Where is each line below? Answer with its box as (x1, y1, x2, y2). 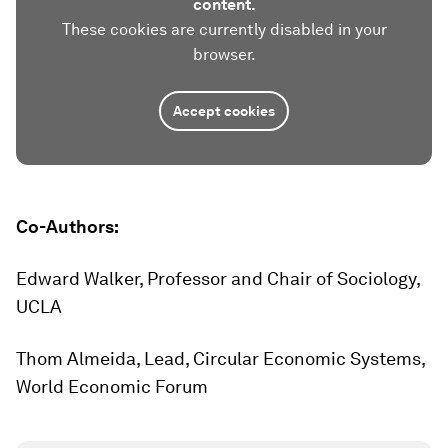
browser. (192, 45, 256, 64)
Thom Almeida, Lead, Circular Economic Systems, (16, 348, 425, 369)
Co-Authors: (16, 216, 119, 237)
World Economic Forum (16, 376, 208, 397)
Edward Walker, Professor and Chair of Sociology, (16, 268, 420, 289)
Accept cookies (173, 103, 275, 119)
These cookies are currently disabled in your (61, 20, 387, 39)
